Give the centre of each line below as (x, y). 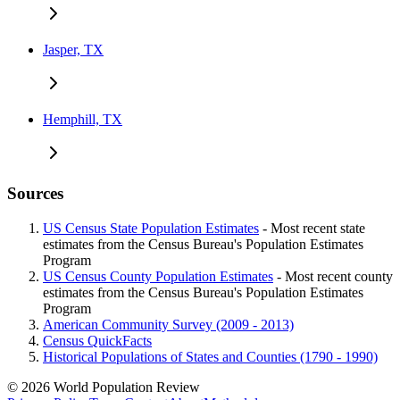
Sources (35, 193)
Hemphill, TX (83, 120)
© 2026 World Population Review (107, 387)
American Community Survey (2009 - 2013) (168, 324)
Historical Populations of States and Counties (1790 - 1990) (210, 356)
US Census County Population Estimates (158, 276)
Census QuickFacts (97, 340)
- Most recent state (312, 228)
